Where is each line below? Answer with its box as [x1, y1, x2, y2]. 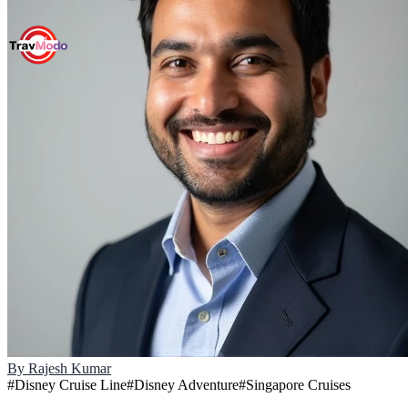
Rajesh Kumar [28, 361, 111, 377]
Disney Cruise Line [15, 377, 127, 393]
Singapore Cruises [246, 377, 351, 393]
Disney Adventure [134, 377, 239, 393]
